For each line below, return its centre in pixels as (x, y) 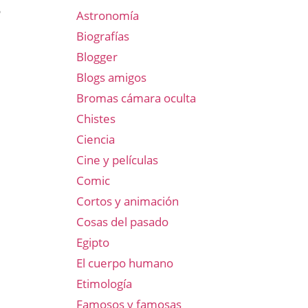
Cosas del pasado (122, 222)
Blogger (97, 57)
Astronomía (108, 15)
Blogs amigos (111, 77)
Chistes (96, 119)
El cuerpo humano (125, 263)
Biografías (103, 36)
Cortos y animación (128, 201)
